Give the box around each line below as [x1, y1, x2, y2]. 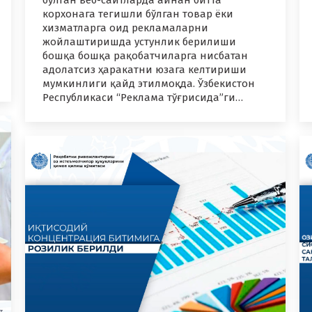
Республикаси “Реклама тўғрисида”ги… [42, 91, 243, 104]
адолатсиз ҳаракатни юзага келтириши [42, 63, 247, 77]
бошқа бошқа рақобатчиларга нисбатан [42, 49, 248, 63]
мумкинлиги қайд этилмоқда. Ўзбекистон [42, 77, 255, 91]
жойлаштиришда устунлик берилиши [42, 36, 236, 49]
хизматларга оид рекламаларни [42, 22, 208, 35]
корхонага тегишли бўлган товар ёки [42, 8, 233, 21]
